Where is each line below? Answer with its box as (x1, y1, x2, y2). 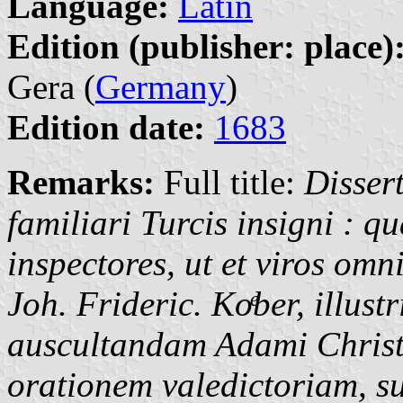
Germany (95, 67, 226, 106)
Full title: (155, 162, 304, 201)
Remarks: (7, 162, 155, 201)
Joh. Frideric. (7, 283, 211, 323)
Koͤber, (211, 283, 305, 323)
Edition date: (7, 107, 205, 147)
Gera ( (7, 67, 95, 106)
